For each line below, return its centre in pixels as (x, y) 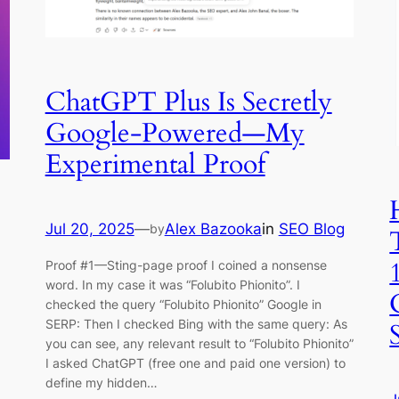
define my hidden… (101, 383)
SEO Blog (311, 229)
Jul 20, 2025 (90, 229)
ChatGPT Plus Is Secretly (188, 102)
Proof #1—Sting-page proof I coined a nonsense (186, 265)
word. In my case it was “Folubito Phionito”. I (172, 285)
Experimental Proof (155, 164)
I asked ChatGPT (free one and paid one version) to (195, 363)
